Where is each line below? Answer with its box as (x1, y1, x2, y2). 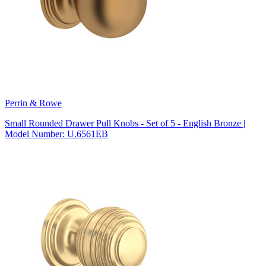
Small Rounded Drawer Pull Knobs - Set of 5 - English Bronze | (5, 118, 245, 128)
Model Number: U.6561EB (5, 128, 108, 139)
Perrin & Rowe (5, 97, 62, 108)
